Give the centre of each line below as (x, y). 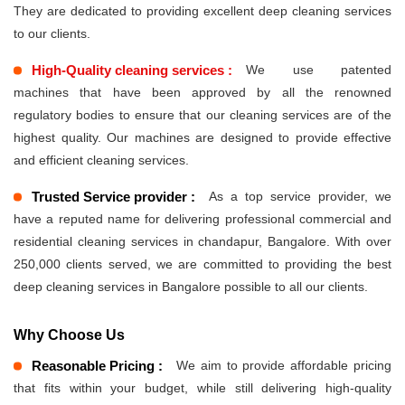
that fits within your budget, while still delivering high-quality (202, 388)
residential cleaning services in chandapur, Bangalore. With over (202, 242)
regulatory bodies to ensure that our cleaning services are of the (202, 115)
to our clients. (52, 34)
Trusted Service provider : (113, 197)
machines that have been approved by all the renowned (202, 93)
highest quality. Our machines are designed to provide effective (202, 138)
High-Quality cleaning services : (132, 71)
